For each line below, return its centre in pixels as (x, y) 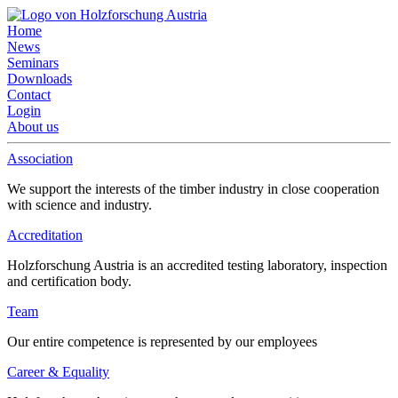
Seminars (33, 63)
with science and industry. (80, 205)
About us (33, 127)
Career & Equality (58, 372)
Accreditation (45, 235)
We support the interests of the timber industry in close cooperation (193, 189)
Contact (29, 95)
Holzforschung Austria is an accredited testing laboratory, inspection (197, 265)
